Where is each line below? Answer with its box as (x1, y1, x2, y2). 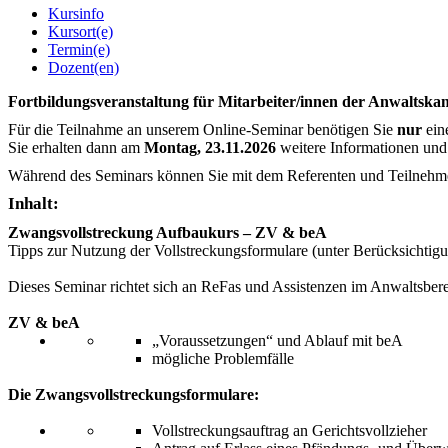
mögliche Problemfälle (152, 350, 294, 368)
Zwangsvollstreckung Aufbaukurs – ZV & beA (8, 224, 327, 242)
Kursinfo (48, 5, 104, 23)
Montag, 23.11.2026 (144, 139, 280, 157)
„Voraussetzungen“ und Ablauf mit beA (152, 332, 403, 350)
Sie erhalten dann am (8, 139, 144, 157)
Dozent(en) (48, 59, 119, 77)
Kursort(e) (48, 23, 113, 41)
